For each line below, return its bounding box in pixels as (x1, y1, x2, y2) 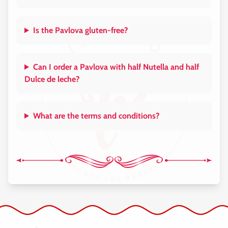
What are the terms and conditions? (33, 111, 159, 121)
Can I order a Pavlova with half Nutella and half (33, 62, 199, 72)
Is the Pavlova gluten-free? (33, 25, 128, 35)
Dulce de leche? (24, 74, 79, 84)
